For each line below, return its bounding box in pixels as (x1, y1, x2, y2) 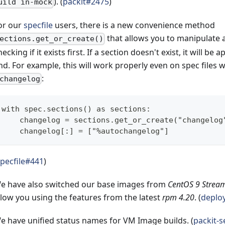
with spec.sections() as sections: (2, 104, 151, 114)
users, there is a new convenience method (53, 20, 215, 31)
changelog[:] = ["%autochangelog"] (2, 126, 169, 136)
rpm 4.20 (162, 191, 194, 203)
